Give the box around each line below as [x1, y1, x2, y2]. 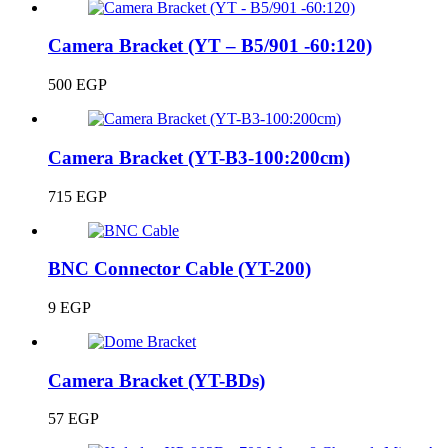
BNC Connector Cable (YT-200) [48, 258, 311, 280]
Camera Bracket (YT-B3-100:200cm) [48, 146, 350, 168]
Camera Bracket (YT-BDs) [48, 369, 265, 391]
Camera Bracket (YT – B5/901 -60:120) [48, 35, 372, 57]
